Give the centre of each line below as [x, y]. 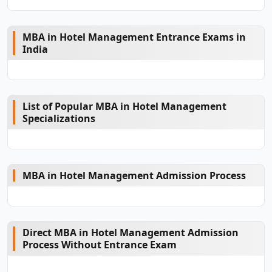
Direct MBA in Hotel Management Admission [131, 233]
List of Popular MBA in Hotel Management [124, 106]
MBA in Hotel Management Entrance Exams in [134, 37]
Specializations [59, 118]
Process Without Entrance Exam [100, 245]
